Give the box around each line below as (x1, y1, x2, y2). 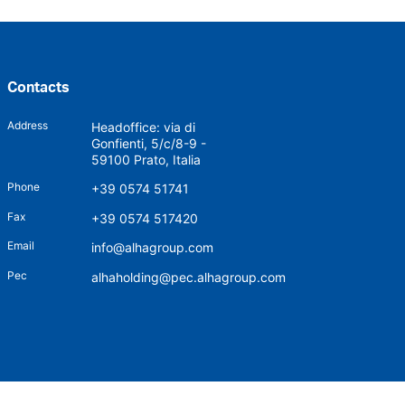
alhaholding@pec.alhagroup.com (91, 268, 287, 285)
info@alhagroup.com (91, 240, 214, 256)
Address (6, 118, 48, 132)
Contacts (6, 77, 70, 96)
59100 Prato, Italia (91, 151, 202, 167)
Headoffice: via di (91, 118, 196, 135)
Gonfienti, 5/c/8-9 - (91, 135, 207, 151)
